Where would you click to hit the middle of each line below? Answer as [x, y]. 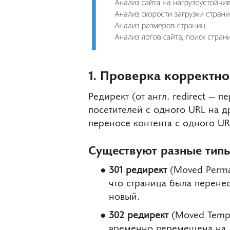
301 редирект [138, 169]
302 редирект [139, 214]
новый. [124, 196]
